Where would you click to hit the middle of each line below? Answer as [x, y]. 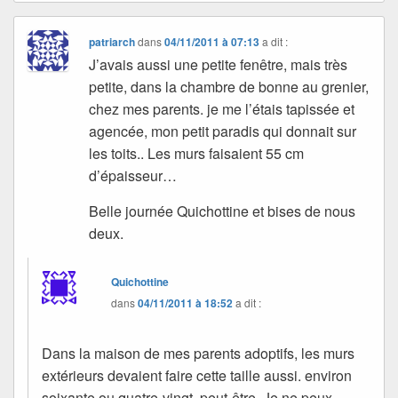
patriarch [112, 41]
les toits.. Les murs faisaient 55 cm [197, 153]
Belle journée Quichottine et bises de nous [223, 211]
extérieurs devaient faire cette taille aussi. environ [197, 375]
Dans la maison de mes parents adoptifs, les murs [198, 353]
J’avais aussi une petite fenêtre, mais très [219, 64]
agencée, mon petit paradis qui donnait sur [223, 131]
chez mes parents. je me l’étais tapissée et [222, 108]
